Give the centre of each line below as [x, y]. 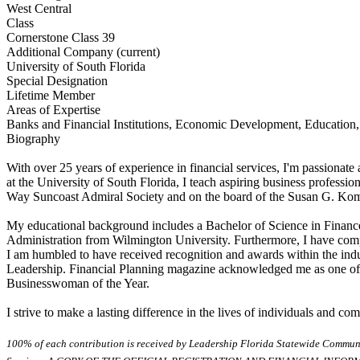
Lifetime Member [51, 95]
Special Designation [57, 80]
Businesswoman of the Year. [78, 283]
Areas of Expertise [53, 109]
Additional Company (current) [83, 51]
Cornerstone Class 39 [61, 37]
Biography [33, 138]
